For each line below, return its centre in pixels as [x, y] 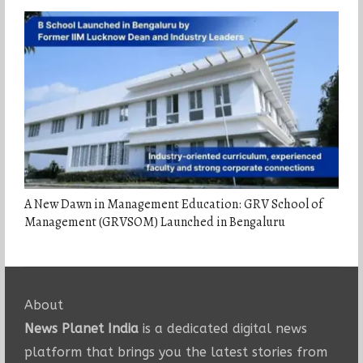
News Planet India [81, 328]
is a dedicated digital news [222, 328]
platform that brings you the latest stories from [175, 352]
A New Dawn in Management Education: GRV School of [173, 204]
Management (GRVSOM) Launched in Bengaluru [154, 222]
